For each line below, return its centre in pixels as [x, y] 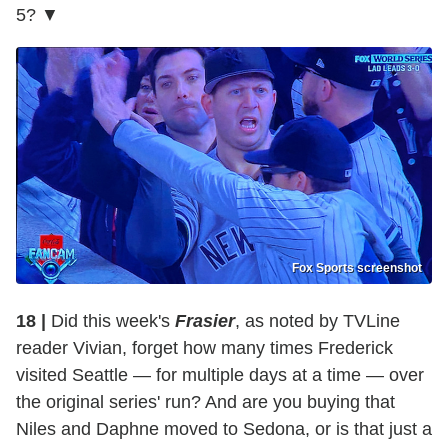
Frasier [205, 320]
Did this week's [110, 320]
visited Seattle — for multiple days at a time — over [220, 374]
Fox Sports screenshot [357, 267]
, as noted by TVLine [317, 320]
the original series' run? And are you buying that [205, 401]
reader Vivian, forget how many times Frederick [204, 347]
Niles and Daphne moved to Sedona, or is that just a [224, 428]
